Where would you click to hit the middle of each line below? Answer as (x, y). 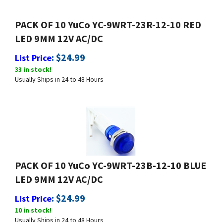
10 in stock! (33, 206)
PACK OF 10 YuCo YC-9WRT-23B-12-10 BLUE (111, 161)
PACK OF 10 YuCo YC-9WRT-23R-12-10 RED (108, 20)
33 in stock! (33, 65)
